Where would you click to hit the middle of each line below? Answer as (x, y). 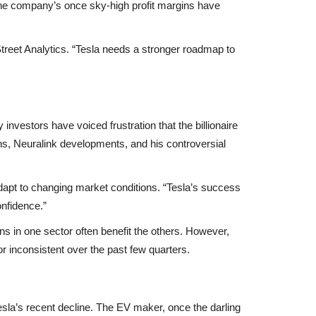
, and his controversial (175, 143)
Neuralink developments (69, 143)
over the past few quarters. (127, 249)
